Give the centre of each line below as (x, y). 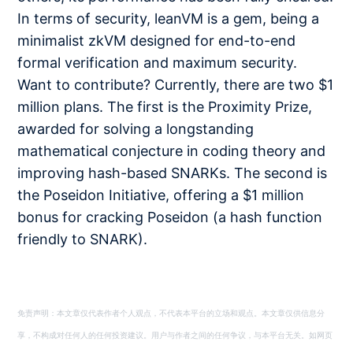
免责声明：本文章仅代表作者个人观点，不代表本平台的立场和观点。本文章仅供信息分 (171, 314)
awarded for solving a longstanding (136, 128)
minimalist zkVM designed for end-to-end (157, 40)
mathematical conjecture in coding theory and (172, 150)
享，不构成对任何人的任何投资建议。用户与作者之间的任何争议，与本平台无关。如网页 (175, 336)
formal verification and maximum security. (158, 62)
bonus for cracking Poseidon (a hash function (170, 217)
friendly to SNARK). (83, 239)
